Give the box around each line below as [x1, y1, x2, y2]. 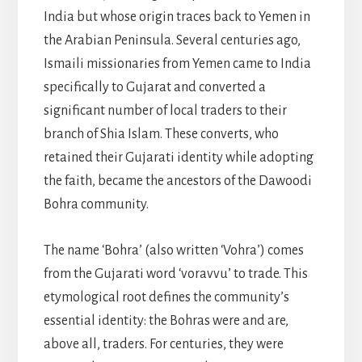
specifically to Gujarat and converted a [43, 79, 266, 95]
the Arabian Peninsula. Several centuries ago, [43, 32, 301, 48]
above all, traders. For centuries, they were [43, 336, 284, 351]
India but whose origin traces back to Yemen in [43, 9, 310, 24]
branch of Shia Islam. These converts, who [43, 126, 279, 141]
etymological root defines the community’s [43, 289, 289, 305]
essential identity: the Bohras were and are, [43, 313, 288, 328]
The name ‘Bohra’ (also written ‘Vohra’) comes [43, 242, 304, 258]
